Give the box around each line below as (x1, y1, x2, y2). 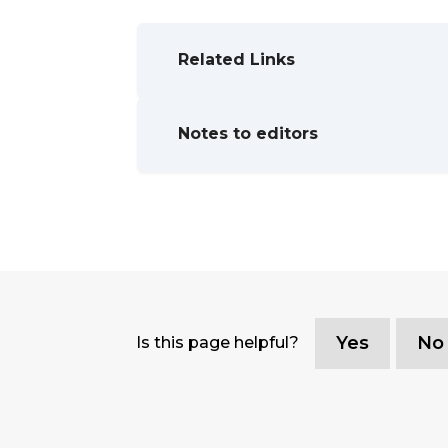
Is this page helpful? (136, 333, 299, 353)
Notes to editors (178, 124, 318, 144)
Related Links (178, 50, 295, 70)
